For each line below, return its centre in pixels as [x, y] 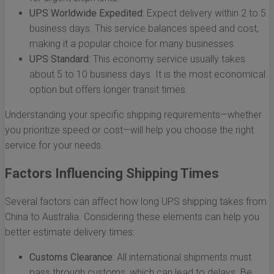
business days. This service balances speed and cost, [144, 29]
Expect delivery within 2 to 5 [205, 13]
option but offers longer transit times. [109, 90]
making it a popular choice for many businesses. [133, 44]
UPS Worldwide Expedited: [87, 13]
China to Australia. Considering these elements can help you [132, 217]
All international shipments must [183, 257]
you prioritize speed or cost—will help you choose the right [129, 130]
